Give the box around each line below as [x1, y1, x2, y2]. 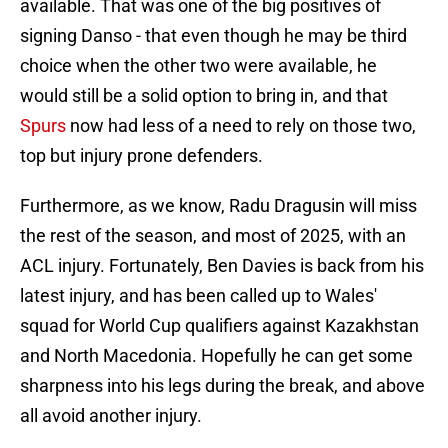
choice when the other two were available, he [20, 55, 377, 77]
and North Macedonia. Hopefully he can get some [20, 345, 413, 367]
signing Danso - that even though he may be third [20, 25, 407, 47]
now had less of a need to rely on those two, [70, 115, 416, 137]
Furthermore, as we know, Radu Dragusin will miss [20, 195, 417, 217]
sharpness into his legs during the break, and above [20, 375, 425, 397]
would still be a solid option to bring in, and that [20, 85, 388, 107]
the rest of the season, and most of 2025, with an [20, 225, 406, 247]
